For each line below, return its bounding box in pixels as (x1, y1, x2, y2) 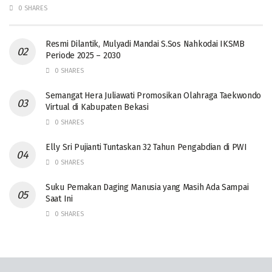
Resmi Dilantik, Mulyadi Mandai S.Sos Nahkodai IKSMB (46, 39, 245, 50)
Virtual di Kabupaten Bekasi (46, 102, 149, 113)
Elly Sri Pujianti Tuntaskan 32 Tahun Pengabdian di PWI (46, 142, 247, 153)
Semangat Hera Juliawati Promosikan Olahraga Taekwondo (46, 90, 262, 101)
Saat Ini (46, 194, 73, 205)
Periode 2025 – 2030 (46, 50, 121, 61)
